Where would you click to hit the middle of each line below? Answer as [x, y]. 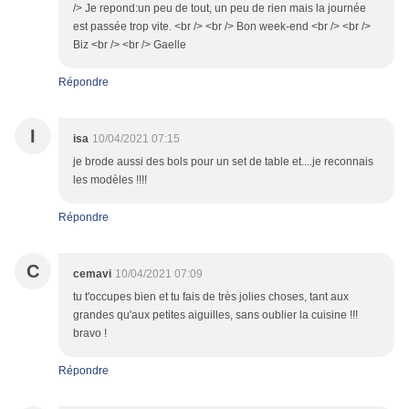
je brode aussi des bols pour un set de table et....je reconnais [223, 162]
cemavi [92, 274]
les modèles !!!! [110, 180]
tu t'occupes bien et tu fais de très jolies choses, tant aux [211, 297]
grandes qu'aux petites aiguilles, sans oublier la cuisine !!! [215, 315]
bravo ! [90, 334]
